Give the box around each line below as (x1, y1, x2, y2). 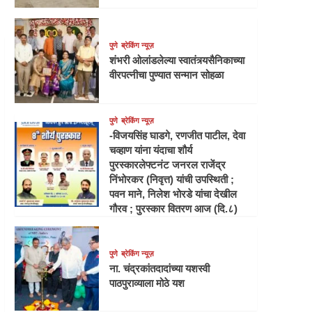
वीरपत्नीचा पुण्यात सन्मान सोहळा (109, 69, 224, 81)
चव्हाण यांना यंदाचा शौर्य (109, 143, 193, 156)
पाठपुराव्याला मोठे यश (109, 277, 185, 290)
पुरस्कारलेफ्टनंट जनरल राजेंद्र (109, 158, 226, 171)
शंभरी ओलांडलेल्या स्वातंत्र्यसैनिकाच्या (109, 54, 245, 67)
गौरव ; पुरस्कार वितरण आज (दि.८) (109, 202, 238, 214)
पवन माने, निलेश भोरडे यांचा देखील (109, 187, 237, 200)
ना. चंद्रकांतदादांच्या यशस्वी (109, 263, 210, 275)
